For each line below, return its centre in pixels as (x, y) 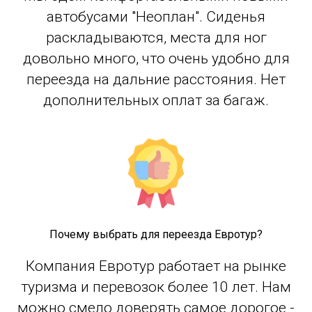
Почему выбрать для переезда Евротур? (156, 234)
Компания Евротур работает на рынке (156, 266)
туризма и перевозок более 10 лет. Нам (156, 287)
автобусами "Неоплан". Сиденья (156, 16)
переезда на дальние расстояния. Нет (156, 79)
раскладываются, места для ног (156, 37)
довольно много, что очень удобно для (156, 58)
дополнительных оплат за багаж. (156, 100)
